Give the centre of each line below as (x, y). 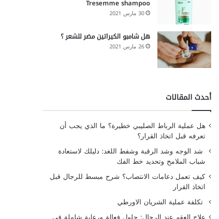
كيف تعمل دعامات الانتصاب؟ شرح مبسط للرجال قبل (127, 177)
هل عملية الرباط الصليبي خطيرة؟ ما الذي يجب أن (132, 126)
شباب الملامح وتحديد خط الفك (161, 162)
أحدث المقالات (188, 97)
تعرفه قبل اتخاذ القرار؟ (171, 136)
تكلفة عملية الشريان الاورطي (161, 202)
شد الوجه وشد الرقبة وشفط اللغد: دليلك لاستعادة (131, 151)
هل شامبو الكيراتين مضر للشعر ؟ (105, 36)
